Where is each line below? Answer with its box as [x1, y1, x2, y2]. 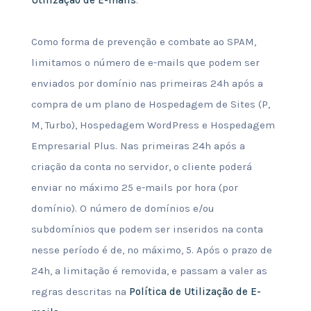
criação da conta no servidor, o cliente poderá [31, 160, 252, 173]
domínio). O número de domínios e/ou [31, 202, 215, 215]
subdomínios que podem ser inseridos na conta [31, 223, 263, 235]
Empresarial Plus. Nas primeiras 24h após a [31, 140, 245, 152]
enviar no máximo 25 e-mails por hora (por [31, 181, 238, 194]
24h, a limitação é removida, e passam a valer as [31, 264, 267, 277]
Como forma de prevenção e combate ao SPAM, [31, 35, 256, 48]
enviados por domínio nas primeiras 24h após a [31, 77, 263, 90]
